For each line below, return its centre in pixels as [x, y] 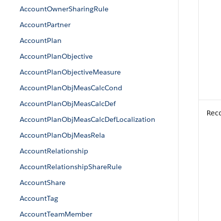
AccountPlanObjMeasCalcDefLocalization [88, 119]
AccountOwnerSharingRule [64, 9]
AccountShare [43, 183]
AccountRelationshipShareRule [71, 167]
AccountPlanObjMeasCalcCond [71, 88]
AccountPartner [45, 25]
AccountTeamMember [56, 214]
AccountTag [39, 198]
